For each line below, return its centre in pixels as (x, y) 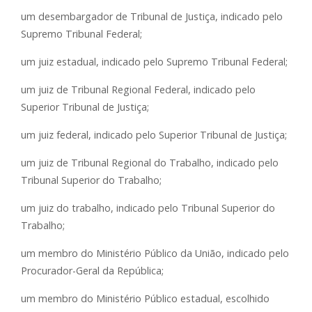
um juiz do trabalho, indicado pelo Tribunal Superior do (148, 208)
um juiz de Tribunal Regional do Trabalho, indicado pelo (150, 163)
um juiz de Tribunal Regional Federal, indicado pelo (138, 90)
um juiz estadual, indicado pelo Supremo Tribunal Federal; (154, 62)
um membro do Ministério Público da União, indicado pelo (155, 253)
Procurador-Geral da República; (92, 271)
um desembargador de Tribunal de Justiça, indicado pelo (152, 17)
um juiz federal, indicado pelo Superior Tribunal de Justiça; (154, 135)
